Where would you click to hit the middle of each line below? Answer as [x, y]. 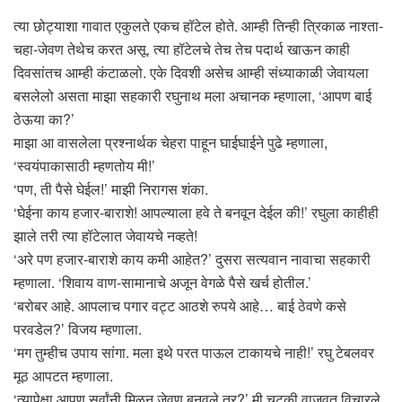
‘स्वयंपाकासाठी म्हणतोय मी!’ [84, 166]
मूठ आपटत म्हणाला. [63, 376]
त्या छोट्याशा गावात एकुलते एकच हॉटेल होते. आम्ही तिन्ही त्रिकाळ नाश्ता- [198, 26]
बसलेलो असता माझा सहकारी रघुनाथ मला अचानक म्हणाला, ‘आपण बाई [192, 96]
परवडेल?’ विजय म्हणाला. [78, 329]
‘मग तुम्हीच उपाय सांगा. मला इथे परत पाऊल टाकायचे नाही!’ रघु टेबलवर [194, 353]
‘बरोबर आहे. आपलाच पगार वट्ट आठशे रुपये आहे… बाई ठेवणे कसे [180, 306]
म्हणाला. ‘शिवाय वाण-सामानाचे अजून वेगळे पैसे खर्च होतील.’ [162, 283]
